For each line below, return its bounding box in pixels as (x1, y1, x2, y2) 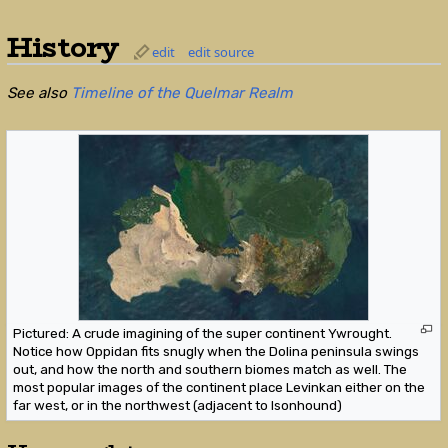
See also (6, 83, 67, 102)
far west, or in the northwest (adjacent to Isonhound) (13, 396, 343, 413)
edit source (187, 42, 254, 61)
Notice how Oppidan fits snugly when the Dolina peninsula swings (13, 342, 420, 359)
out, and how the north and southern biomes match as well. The (13, 360, 408, 377)
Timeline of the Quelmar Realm (70, 83, 293, 102)
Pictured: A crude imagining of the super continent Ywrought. (13, 324, 393, 341)
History (6, 25, 119, 69)
